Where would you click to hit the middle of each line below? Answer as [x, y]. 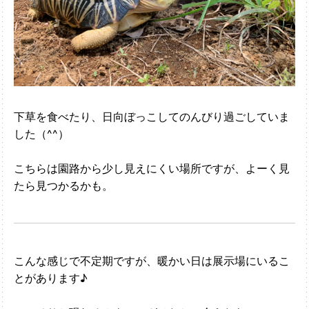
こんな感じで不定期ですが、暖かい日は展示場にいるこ [152, 260]
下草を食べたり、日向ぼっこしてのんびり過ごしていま [152, 116]
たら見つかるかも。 [63, 185]
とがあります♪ [51, 278]
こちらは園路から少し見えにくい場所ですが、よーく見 [152, 168]
